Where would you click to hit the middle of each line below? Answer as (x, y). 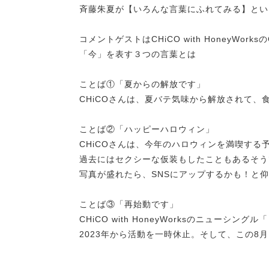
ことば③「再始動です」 (129, 204)
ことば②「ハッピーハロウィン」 (147, 129)
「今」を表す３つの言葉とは (138, 54)
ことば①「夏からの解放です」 (142, 84)
